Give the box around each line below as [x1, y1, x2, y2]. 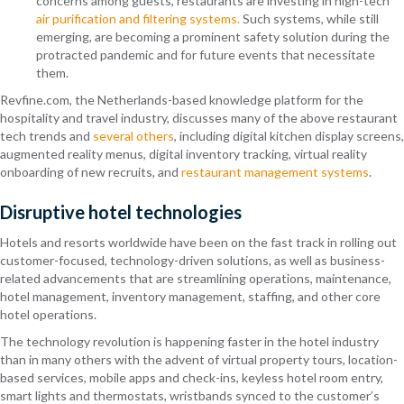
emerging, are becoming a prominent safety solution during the [36, 29, 390, 45]
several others [93, 128, 174, 144]
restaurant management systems [181, 164, 369, 180]
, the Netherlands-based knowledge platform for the [69, 92, 363, 108]
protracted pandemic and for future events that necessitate [36, 47, 375, 63]
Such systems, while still [240, 11, 379, 27]
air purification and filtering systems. [36, 11, 240, 27]
